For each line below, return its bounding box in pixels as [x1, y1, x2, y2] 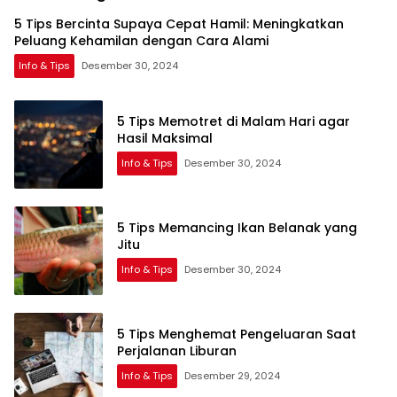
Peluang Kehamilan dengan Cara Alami [14, 31, 269, 50]
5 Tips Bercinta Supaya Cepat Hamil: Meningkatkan [14, 14, 344, 33]
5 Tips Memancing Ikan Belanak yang [117, 218, 357, 237]
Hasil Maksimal [117, 128, 213, 147]
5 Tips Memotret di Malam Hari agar [117, 112, 350, 130]
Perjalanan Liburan [117, 341, 237, 360]
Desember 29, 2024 [184, 368, 280, 383]
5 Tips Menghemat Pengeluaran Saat [117, 324, 356, 343]
